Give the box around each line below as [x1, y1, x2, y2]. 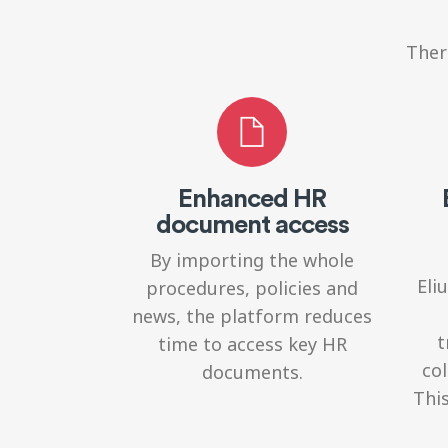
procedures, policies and [146, 275, 358, 300]
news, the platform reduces [132, 303, 372, 328]
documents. [201, 359, 303, 384]
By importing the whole [150, 247, 354, 272]
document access [155, 205, 349, 240]
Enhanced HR [178, 179, 326, 214]
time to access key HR [157, 331, 347, 356]
